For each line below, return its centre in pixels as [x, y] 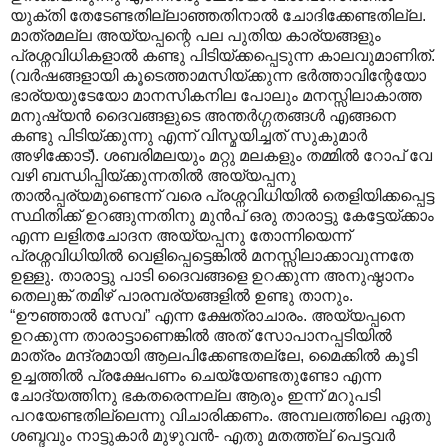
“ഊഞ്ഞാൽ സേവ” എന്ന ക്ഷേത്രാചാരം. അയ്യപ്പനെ [207, 315]
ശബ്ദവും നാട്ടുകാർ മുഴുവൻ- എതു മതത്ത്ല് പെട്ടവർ [202, 435]
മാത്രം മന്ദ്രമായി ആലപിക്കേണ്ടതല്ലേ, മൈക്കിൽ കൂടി [213, 355]
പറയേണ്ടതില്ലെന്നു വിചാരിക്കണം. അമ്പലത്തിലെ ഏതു [220, 415]
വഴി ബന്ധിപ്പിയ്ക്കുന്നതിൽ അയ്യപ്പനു [153, 175]
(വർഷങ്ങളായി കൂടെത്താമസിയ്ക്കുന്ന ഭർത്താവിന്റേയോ [218, 75]
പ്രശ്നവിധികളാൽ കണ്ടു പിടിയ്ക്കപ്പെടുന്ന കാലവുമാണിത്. [222, 55]
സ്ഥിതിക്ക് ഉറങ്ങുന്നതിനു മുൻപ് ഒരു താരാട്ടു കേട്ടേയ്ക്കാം [222, 215]
